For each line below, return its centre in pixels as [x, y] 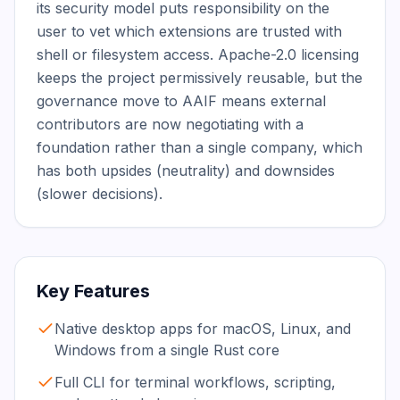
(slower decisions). [100, 194]
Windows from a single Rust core [167, 350]
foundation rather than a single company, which [200, 147]
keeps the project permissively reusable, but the [200, 78]
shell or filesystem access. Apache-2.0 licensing [198, 54]
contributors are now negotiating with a [170, 124]
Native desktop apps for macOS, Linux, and [203, 329]
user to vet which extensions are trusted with [189, 31]
